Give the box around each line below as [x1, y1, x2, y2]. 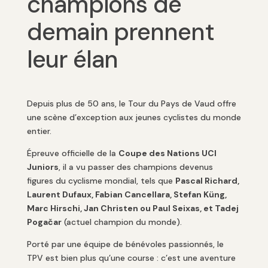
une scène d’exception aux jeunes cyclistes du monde [26, 112, 241, 123]
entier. [26, 126, 51, 137]
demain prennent [26, 16, 214, 48]
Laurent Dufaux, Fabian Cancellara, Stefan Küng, [26, 189, 227, 200]
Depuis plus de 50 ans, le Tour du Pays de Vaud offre [26, 98, 236, 109]
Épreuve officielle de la [26, 148, 118, 159]
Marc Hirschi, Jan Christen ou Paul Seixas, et [26, 203, 215, 214]
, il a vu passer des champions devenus [58, 162, 213, 173]
